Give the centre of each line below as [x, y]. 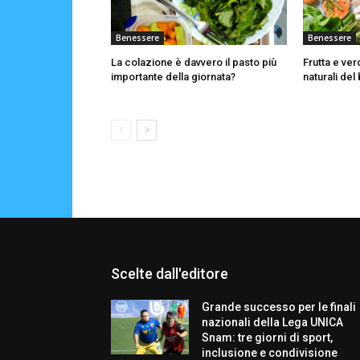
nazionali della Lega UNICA [273, 323]
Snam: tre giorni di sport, [268, 338]
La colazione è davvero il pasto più [194, 63]
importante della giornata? [173, 77]
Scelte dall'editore [170, 274]
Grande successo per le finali [279, 307]
